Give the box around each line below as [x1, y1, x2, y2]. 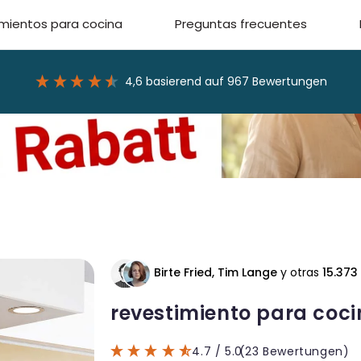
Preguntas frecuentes [174, 15, 307, 33]
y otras [276, 264, 322, 281]
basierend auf [146, 73, 228, 89]
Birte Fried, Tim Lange [153, 264, 277, 281]
